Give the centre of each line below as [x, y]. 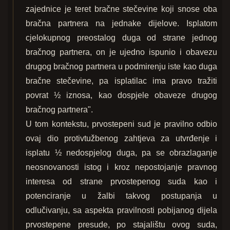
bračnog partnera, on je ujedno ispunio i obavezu [121, 52]
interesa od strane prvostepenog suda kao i [121, 182]
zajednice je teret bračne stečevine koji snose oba [121, 9]
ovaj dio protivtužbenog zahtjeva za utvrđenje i [121, 139]
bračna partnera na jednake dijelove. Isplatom [121, 24]
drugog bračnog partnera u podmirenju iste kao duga [121, 67]
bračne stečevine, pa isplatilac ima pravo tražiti [121, 81]
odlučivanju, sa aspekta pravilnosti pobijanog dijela [121, 210]
